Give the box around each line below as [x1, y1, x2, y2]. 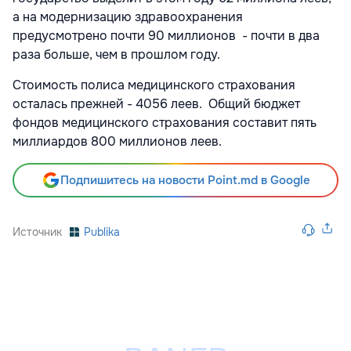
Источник [13, 224, 62, 239]
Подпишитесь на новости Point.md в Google [60, 172, 310, 188]
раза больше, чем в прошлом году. [13, 45, 220, 63]
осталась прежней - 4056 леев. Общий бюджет [13, 95, 300, 112]
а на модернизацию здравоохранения [13, 8, 243, 25]
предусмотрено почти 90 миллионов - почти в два [13, 27, 320, 44]
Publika [84, 224, 120, 239]
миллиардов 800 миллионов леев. [13, 132, 228, 150]
